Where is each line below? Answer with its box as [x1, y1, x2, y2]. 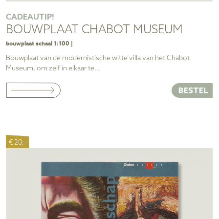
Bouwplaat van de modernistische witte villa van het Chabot [6, 54, 190, 63]
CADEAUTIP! [6, 12, 54, 22]
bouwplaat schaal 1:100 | [6, 40, 73, 47]
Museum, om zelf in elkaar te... [6, 64, 100, 73]
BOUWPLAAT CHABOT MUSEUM [6, 23, 183, 38]
